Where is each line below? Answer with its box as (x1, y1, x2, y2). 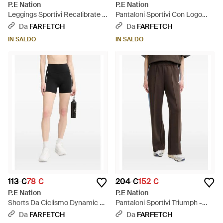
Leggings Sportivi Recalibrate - (8, 10, 105, 19)
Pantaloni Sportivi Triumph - (115, 198, 202, 207)
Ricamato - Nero (115, 20, 169, 29)
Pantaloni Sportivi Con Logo (115, 10, 202, 19)
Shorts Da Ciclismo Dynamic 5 (8, 198, 104, 207)
